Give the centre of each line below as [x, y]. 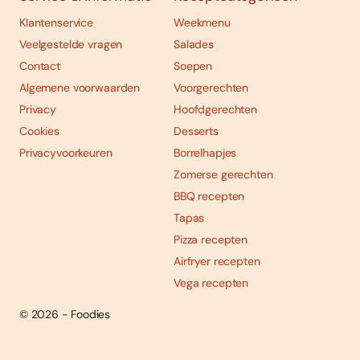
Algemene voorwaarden [80, 88]
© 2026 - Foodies [65, 315]
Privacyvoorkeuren [66, 153]
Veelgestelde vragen [71, 45]
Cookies [40, 131]
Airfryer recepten [217, 262]
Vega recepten [211, 283]
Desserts [196, 131]
